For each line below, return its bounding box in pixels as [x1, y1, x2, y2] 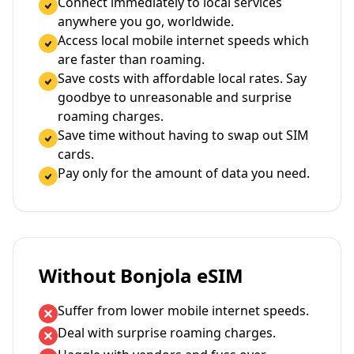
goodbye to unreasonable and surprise [58, 88, 292, 106]
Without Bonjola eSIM [39, 262, 243, 288]
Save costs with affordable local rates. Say [58, 70, 307, 87]
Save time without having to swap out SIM [58, 126, 309, 144]
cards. [58, 145, 94, 163]
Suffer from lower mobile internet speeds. [58, 302, 309, 319]
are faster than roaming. [58, 51, 205, 68]
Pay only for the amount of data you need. [58, 164, 310, 182]
